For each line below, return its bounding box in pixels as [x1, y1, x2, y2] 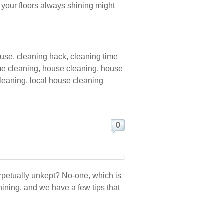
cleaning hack [17, 52, 66, 61]
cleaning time [70, 52, 118, 61]
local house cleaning [30, 76, 103, 85]
